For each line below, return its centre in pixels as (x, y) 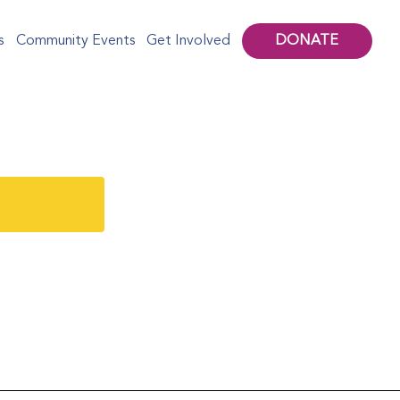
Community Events (75, 41)
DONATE (307, 41)
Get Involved (189, 41)
